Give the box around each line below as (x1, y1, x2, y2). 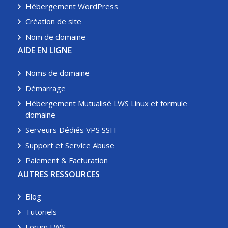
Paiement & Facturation (25, 155, 108, 165)
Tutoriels (25, 207, 57, 217)
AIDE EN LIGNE (18, 45, 72, 56)
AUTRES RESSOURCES (18, 168, 100, 180)
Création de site (25, 16, 81, 26)
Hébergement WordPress (25, 1, 118, 11)
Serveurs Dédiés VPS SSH (25, 125, 116, 135)
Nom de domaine (25, 32, 85, 42)
